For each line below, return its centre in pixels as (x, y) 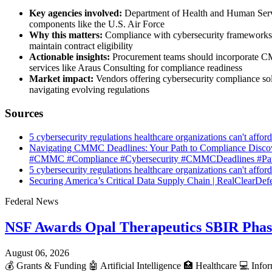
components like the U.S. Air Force (97, 24)
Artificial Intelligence (141, 265)
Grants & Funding (51, 265)
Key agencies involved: (76, 13)
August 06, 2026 (37, 253)
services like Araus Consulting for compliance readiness (136, 68)
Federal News (32, 201)
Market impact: (61, 79)
